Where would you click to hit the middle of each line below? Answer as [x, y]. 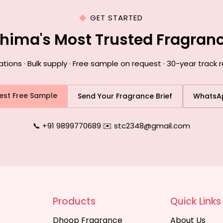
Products [74, 201]
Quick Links [195, 201]
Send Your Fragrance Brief [125, 96]
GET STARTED [116, 18]
